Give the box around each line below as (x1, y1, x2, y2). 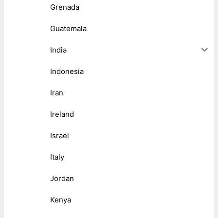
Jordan (50, 173, 74, 183)
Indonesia (50, 66, 84, 76)
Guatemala (50, 23, 87, 33)
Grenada (50, 2, 79, 12)
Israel (50, 130, 69, 140)
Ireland (50, 109, 74, 119)
